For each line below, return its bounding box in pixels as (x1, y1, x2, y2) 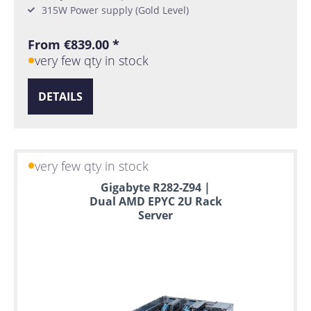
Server (138, 208, 173, 224)
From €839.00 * (28, 35, 119, 53)
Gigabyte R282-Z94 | (101, 180, 210, 196)
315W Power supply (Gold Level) (42, 3, 189, 17)
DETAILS (38, 89, 83, 105)
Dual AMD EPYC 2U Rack (89, 194, 222, 210)
